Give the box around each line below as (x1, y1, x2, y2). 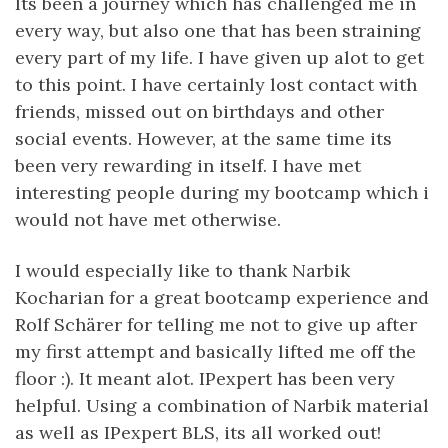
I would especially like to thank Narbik (15, 259, 350, 282)
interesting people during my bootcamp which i (15, 181, 429, 204)
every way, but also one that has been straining (15, 19, 421, 42)
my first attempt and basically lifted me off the (15, 340, 416, 363)
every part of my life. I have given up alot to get (15, 46, 424, 69)
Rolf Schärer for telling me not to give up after (15, 313, 417, 336)
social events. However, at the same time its (15, 127, 392, 150)
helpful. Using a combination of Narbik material (15, 394, 429, 417)
